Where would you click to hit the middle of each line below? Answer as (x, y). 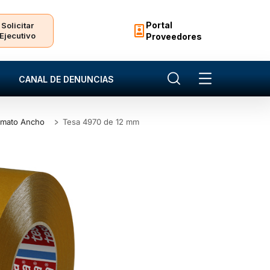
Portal (159, 25)
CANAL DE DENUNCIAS (66, 80)
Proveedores (174, 36)
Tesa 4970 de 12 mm (101, 122)
